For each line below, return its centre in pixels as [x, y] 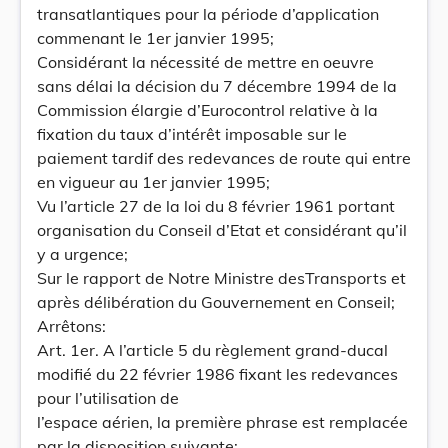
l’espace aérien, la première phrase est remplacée [222, 422]
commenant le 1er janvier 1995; [155, 38]
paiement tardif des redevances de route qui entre [224, 158]
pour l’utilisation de [108, 398]
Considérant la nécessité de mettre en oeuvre [205, 62]
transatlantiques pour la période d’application [208, 14]
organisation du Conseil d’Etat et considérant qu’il [222, 230]
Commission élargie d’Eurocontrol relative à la [207, 110]
